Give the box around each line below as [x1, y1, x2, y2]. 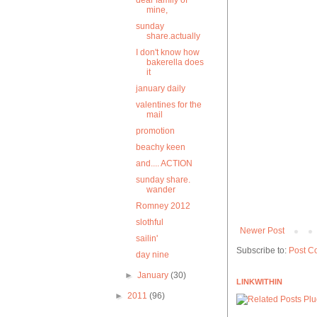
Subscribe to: [236, 246, 289, 256]
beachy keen [135, 142, 185, 152]
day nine [135, 250, 169, 260]
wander [146, 185, 175, 195]
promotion [135, 126, 175, 136]
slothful [135, 217, 163, 227]
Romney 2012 [135, 201, 190, 211]
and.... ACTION [135, 158, 192, 168]
